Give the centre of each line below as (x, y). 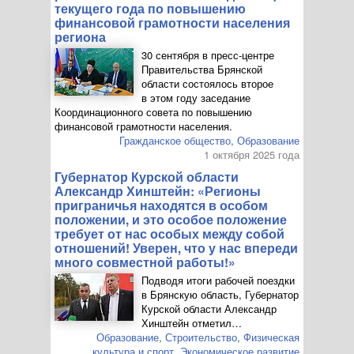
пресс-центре (243, 55)
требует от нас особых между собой (169, 233)
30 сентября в (176, 55)
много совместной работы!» (145, 262)
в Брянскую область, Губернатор (220, 294)
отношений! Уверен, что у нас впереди (176, 248)
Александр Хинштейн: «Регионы (158, 191)
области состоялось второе (207, 83)
